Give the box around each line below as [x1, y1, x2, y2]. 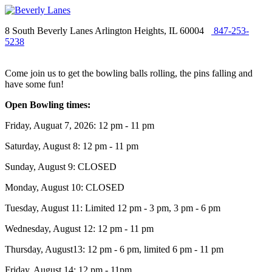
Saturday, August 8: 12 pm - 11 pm [5, 141, 138, 151]
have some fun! [5, 79, 64, 89]
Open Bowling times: [5, 100, 90, 110]
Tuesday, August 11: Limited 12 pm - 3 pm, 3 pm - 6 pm [5, 203, 220, 213]
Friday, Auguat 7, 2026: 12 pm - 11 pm [5, 120, 154, 131]
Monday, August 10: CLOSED [5, 182, 124, 192]
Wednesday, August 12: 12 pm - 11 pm [5, 223, 154, 234]
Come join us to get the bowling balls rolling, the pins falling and [5, 68, 253, 78]
